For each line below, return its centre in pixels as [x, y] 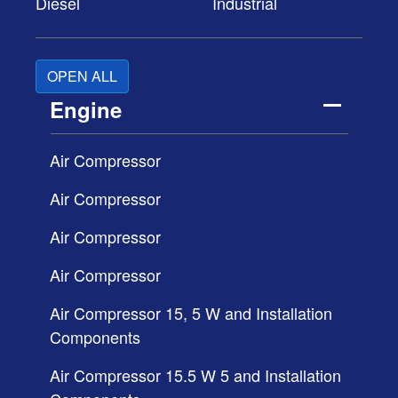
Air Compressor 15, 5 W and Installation [191, 312]
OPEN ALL [82, 76]
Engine [86, 109]
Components [95, 336]
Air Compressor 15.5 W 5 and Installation [195, 374]
